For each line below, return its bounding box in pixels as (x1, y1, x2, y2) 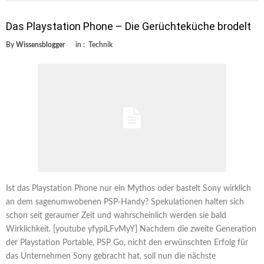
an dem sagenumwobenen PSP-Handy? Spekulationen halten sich (6, 197, 244, 206)
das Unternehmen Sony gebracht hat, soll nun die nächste (6, 252, 216, 260)
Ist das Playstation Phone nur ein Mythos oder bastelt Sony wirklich (6, 184, 251, 193)
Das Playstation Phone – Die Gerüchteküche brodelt (6, 20, 251, 33)
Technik (88, 41, 113, 49)
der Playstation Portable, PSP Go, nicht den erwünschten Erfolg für (6, 238, 248, 247)
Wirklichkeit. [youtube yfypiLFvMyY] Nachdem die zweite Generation (6, 225, 256, 233)
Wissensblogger (16, 41, 65, 49)
